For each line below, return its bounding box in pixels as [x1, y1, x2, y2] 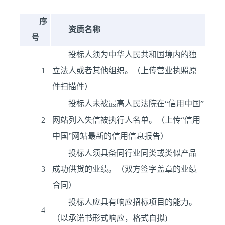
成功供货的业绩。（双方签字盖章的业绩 [52, 165, 197, 173]
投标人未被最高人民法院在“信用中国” [68, 99, 204, 108]
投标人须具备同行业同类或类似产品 [68, 149, 197, 157]
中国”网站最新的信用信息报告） [52, 132, 168, 140]
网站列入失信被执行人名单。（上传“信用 [52, 116, 200, 124]
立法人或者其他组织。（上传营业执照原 [52, 66, 197, 75]
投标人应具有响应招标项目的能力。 [68, 198, 197, 206]
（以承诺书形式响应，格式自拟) [52, 214, 167, 222]
